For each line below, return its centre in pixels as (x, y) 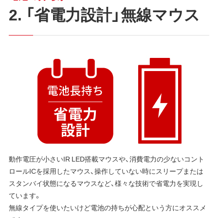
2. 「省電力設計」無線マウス (104, 14)
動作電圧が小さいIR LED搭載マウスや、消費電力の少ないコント (106, 159)
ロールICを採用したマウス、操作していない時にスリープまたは (106, 171)
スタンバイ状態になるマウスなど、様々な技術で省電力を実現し (106, 183)
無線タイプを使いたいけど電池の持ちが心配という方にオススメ (107, 208)
